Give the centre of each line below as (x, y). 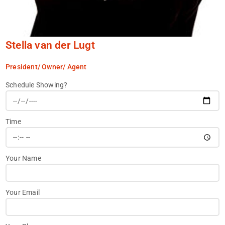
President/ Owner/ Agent (46, 67)
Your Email (23, 192)
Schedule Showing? (37, 85)
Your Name (23, 158)
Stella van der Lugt (50, 45)
